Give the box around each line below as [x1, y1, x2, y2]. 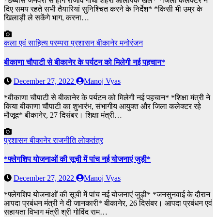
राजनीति [53, 136, 78, 144]
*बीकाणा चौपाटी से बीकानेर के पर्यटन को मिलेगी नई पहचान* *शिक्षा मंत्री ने [4, 93, 210, 102]
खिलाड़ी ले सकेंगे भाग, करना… [4, 14, 89, 22]
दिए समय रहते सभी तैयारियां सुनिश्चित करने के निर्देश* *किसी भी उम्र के [4, 5, 202, 14]
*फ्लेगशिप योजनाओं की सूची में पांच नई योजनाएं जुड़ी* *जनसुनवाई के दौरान [4, 190, 210, 199]
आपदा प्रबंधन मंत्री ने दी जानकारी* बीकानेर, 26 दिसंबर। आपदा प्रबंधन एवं [4, 199, 212, 208]
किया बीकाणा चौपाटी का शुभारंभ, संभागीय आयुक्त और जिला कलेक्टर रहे [4, 102, 201, 110]
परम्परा [50, 39, 71, 47]
